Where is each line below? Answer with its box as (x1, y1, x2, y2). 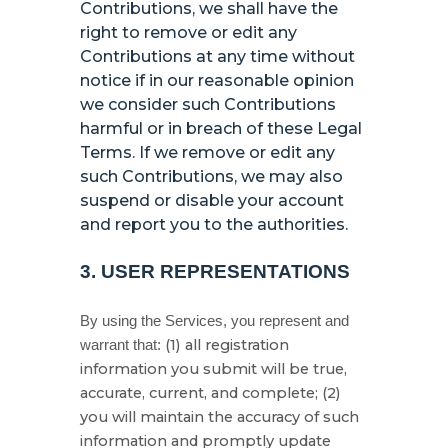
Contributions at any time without (80, 47, 355, 66)
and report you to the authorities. (80, 215, 348, 234)
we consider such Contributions (80, 95, 336, 114)
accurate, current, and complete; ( (80, 384, 327, 402)
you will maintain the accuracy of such (80, 408, 359, 426)
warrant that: (80, 337, 161, 353)
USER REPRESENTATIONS (101, 261, 350, 282)
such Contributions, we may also (80, 167, 343, 186)
